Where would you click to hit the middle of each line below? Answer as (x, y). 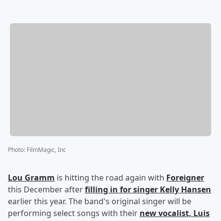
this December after (46, 190)
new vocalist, (166, 213)
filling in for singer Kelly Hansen (148, 190)
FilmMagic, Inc (46, 150)
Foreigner (185, 178)
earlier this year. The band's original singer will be (100, 202)
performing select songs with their (74, 213)
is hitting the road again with (110, 178)
